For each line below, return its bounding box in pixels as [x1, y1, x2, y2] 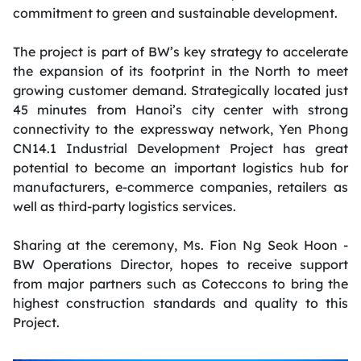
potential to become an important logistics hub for [13, 159, 348, 176]
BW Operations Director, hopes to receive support [13, 255, 348, 272]
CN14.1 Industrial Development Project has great [13, 139, 348, 156]
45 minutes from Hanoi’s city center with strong [13, 101, 348, 118]
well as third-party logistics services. [13, 197, 238, 214]
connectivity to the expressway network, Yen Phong [13, 120, 348, 137]
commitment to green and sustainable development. [13, 4, 339, 21]
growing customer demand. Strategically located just [13, 81, 348, 98]
